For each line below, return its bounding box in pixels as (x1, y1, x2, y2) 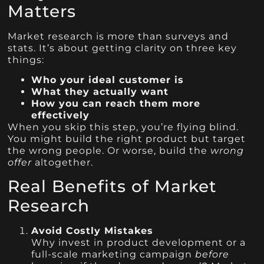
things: (8, 54, 45, 65)
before (195, 249, 230, 260)
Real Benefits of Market (8, 176, 217, 197)
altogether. (32, 157, 94, 168)
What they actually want (31, 86, 169, 97)
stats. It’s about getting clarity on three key (8, 42, 237, 54)
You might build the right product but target (8, 133, 246, 144)
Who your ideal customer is (31, 74, 184, 85)
